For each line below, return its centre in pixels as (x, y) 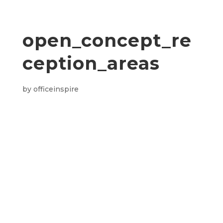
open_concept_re (107, 40)
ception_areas (91, 63)
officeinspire (56, 89)
